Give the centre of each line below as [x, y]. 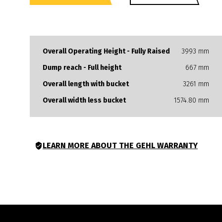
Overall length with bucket [86, 84]
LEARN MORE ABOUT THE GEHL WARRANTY [120, 145]
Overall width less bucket [84, 100]
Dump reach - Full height [82, 68]
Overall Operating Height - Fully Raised [106, 51]
